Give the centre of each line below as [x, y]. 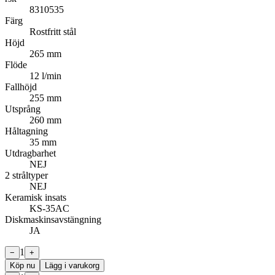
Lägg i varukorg [72, 265]
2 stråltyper [26, 175]
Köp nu [22, 265]
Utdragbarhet [30, 153]
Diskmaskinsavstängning [53, 219]
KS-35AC [49, 208]
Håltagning [26, 131]
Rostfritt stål [53, 31]
